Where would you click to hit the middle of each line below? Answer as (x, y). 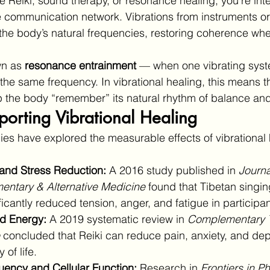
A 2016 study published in (172, 170)
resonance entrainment (80, 65)
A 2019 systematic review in (117, 219)
